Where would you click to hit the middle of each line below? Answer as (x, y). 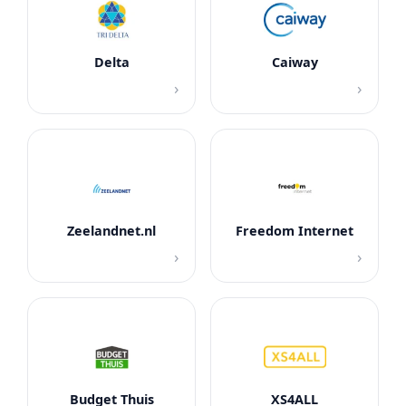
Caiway (295, 63)
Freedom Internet (295, 231)
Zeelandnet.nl (111, 231)
